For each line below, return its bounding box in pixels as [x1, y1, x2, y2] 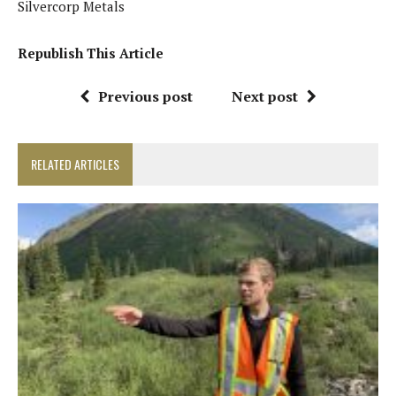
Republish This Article [18, 44, 164, 63]
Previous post [98, 87, 193, 107]
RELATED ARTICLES [31, 155, 119, 174]
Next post [232, 87, 298, 107]
